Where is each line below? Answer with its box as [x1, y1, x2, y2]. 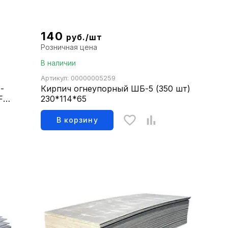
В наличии [41, 59, 76, 68]
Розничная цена [41, 43, 98, 52]
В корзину [56, 116, 98, 125]
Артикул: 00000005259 [41, 74, 116, 82]
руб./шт [66, 33, 103, 43]
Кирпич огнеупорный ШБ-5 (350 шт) [41, 83, 191, 94]
